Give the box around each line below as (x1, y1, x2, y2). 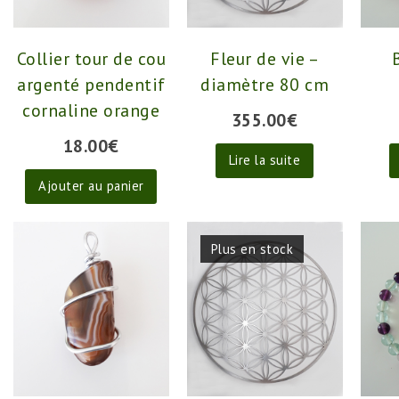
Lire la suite (228, 151, 301, 169)
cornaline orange (22, 98, 160, 121)
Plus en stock (210, 240, 294, 257)
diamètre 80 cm (200, 72, 330, 95)
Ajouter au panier (38, 177, 144, 195)
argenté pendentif (17, 72, 166, 95)
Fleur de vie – (210, 46, 320, 69)
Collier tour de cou (16, 46, 167, 69)
